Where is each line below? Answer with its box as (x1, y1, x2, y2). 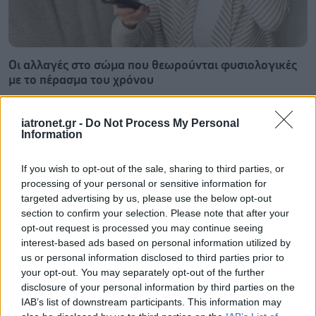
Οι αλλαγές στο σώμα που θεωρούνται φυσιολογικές (8, 59, 297, 72)
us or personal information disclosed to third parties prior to (21, 252, 284, 263)
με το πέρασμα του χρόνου (8, 73, 154, 87)
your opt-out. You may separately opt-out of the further (21, 267, 265, 278)
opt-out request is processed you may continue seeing (21, 222, 263, 233)
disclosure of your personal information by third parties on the (21, 281, 295, 293)
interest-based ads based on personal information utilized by (21, 237, 291, 248)
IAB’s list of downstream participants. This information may (21, 296, 281, 308)
